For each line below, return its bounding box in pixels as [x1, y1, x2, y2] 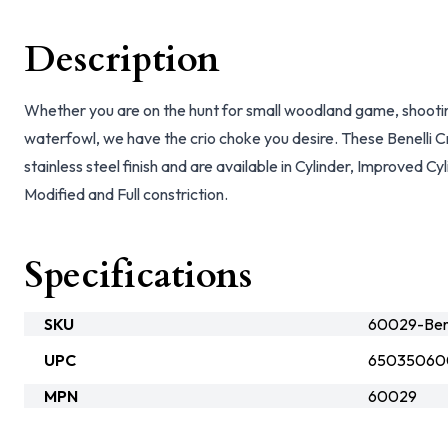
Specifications [24, 251, 252, 300]
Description [24, 35, 220, 84]
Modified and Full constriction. [24, 184, 228, 204]
